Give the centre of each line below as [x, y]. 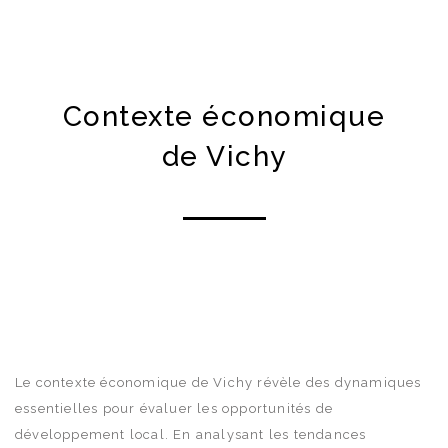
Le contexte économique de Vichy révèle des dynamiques [218, 382]
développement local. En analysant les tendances [191, 434]
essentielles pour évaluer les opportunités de [174, 408]
